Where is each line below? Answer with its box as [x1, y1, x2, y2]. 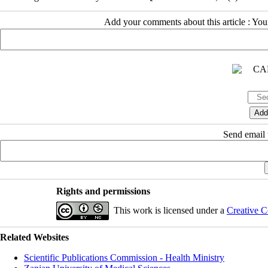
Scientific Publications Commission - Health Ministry [24, 252, 224, 263]
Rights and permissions [56, 185, 150, 196]
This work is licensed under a [113, 205, 227, 215]
